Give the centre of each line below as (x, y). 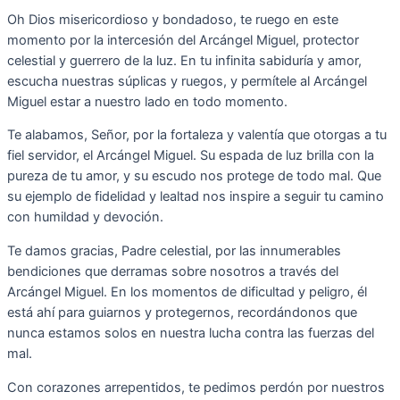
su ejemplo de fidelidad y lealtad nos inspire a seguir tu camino (196, 197)
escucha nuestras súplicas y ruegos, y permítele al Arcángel (187, 81)
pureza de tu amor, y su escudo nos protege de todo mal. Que (194, 176)
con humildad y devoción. (85, 217)
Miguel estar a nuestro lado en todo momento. (147, 101)
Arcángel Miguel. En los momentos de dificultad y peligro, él (187, 292)
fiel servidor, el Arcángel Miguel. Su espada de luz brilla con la (191, 156)
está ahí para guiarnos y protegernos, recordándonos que (182, 312)
